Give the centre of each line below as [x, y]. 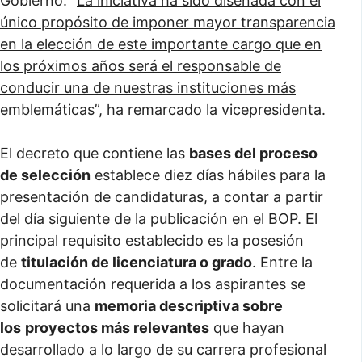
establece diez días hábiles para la [208, 175]
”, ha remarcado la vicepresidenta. [210, 109]
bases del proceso [253, 153]
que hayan [247, 328]
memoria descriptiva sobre [189, 306]
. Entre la [282, 262]
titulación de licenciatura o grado [137, 262]
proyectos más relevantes [117, 328]
